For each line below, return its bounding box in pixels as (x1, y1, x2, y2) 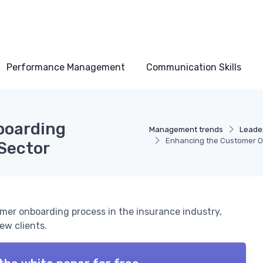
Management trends (149, 125, 223, 134)
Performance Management (6, 62, 125, 73)
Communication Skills (146, 62, 241, 73)
